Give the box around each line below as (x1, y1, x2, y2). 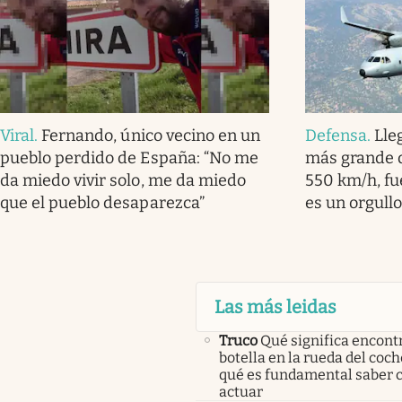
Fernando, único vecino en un (41, 126, 260, 146)
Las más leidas (214, 296, 336, 319)
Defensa (304, 126, 368, 146)
